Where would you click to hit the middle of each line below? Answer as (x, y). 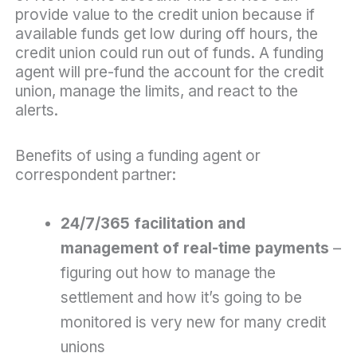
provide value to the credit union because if (165, 14)
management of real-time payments (194, 249)
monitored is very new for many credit (193, 323)
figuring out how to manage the (168, 273)
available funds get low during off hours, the (166, 33)
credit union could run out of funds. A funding (169, 53)
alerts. (36, 110)
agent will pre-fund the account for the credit (169, 72)
